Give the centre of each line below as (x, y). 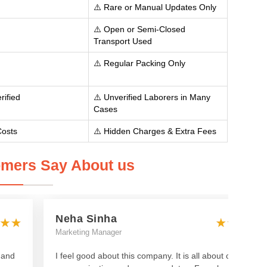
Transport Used (123, 41)
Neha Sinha (86, 219)
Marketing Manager (89, 232)
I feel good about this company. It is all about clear (150, 256)
